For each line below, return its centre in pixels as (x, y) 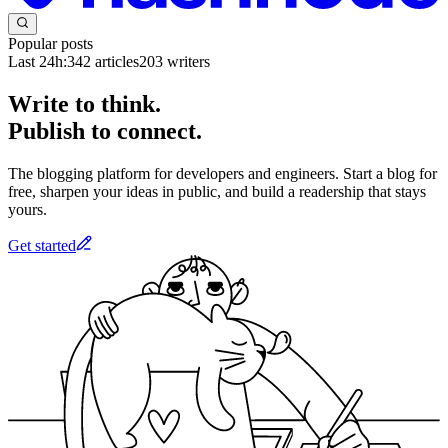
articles (115, 62)
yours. (27, 209)
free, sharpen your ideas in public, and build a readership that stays (217, 191)
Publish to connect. (105, 131)
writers (186, 62)
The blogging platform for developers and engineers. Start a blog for (222, 173)
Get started (42, 245)
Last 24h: (37, 62)
